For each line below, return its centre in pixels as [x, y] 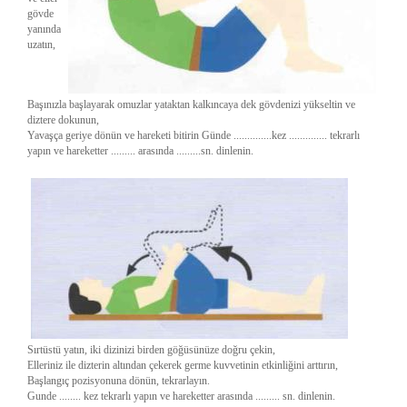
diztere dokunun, [63, 120]
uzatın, [41, 45]
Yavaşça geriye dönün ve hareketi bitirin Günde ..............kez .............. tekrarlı [194, 135]
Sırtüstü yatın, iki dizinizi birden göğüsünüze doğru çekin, [151, 350]
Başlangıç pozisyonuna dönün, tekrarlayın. [119, 381]
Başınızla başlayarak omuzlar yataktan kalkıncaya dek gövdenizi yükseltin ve [191, 104]
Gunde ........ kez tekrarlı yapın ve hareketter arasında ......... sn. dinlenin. [181, 396]
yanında [44, 29]
